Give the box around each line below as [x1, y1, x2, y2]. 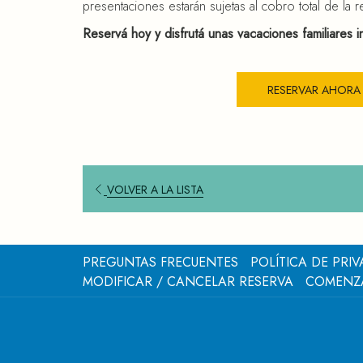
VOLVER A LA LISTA [107, 181, 203, 198]
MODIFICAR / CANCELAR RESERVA [83, 271, 293, 291]
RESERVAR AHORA [267, 82, 361, 98]
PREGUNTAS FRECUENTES [83, 252, 238, 271]
